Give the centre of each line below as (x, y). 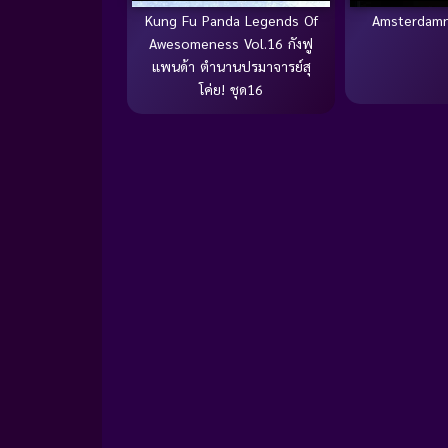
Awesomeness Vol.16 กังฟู (231, 43)
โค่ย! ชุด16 (231, 89)
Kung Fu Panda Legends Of (231, 20)
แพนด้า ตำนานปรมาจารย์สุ (231, 66)
